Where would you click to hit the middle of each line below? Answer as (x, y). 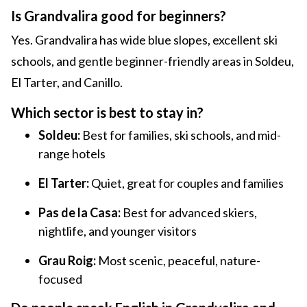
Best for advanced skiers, (189, 213)
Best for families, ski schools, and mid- (181, 135)
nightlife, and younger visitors (118, 231)
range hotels (72, 154)
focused (60, 279)
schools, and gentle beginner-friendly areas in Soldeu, (152, 61)
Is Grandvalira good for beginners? (119, 16)
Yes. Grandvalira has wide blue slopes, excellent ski (144, 40)
